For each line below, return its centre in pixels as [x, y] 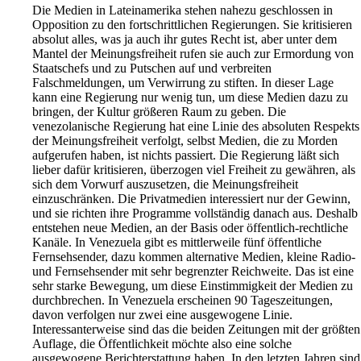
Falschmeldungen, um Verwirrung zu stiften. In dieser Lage [183, 83]
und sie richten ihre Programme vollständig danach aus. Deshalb [195, 214]
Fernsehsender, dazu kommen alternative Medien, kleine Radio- [194, 257]
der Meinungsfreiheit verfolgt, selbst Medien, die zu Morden [185, 141]
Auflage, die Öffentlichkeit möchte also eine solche [162, 344]
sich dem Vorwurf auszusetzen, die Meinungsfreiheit [165, 185]
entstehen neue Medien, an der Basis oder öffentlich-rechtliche [190, 228]
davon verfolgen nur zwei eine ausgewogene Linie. [162, 315]
